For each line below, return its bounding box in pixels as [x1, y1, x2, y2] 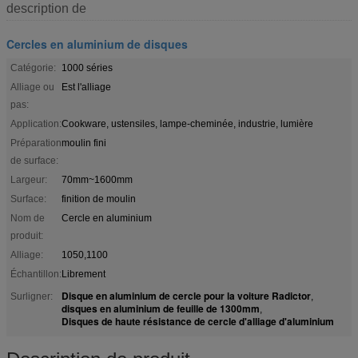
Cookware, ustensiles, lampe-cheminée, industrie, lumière [62, 117, 313, 129]
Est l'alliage [62, 81, 111, 93]
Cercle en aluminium [62, 212, 152, 224]
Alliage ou [10, 81, 54, 93]
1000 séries [62, 62, 113, 74]
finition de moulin [62, 193, 136, 205]
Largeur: [10, 173, 47, 185]
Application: [10, 117, 62, 129]
